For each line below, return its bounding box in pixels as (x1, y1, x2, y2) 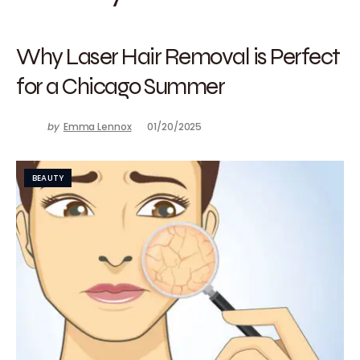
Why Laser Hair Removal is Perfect (16, 41, 340, 71)
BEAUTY (32, 172, 64, 184)
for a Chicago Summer (16, 71, 224, 100)
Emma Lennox (63, 120, 132, 133)
